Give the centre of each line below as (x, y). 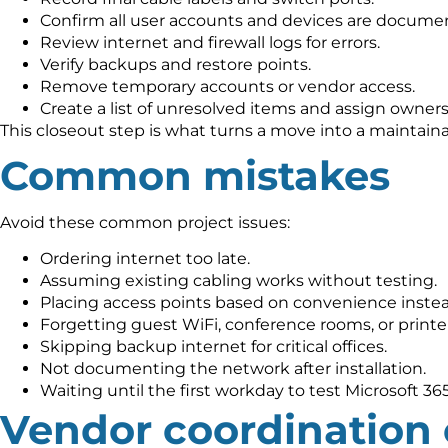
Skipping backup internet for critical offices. (213, 347)
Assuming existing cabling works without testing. (238, 281)
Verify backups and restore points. (175, 64)
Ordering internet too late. (145, 259)
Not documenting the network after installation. (233, 369)
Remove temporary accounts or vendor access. (227, 86)
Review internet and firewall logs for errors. (210, 42)
